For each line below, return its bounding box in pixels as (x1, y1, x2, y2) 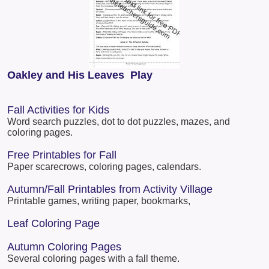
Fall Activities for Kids (7, 104, 109, 116)
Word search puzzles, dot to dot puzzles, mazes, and (7, 116, 230, 127)
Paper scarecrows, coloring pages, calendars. (7, 162, 201, 172)
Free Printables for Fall (7, 149, 116, 162)
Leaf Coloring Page (7, 217, 100, 230)
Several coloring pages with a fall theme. (7, 253, 180, 264)
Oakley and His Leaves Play (7, 69, 153, 82)
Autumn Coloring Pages (7, 241, 121, 253)
